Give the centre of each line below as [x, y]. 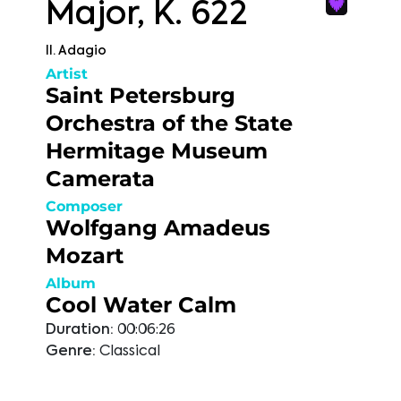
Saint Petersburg [141, 95]
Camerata [100, 179]
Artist [67, 74]
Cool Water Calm [141, 305]
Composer [84, 206]
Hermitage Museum [157, 151]
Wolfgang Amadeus [158, 228]
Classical [130, 352]
